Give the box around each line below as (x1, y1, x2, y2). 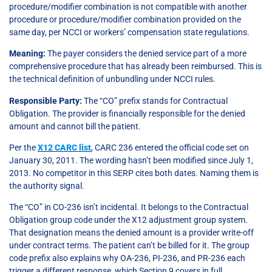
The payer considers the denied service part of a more (46, 49, 246, 59)
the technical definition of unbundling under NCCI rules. (9, 74, 216, 84)
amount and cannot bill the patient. (9, 121, 141, 131)
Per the (9, 143, 38, 153)
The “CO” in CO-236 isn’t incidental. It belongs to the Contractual (9, 202, 248, 212)
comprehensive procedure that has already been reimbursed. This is (9, 61, 262, 72)
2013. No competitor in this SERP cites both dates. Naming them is (9, 168, 259, 178)
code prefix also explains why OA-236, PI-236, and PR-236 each (9, 253, 245, 263)
